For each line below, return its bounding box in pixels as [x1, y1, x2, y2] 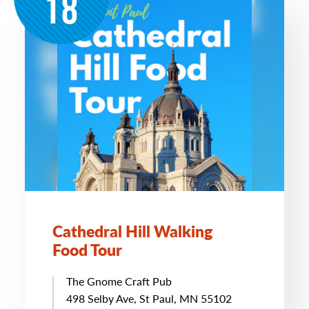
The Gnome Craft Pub [66, 273, 172, 289]
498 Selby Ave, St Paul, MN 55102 [66, 290, 232, 306]
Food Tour [52, 238, 122, 261]
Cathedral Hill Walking [52, 219, 212, 242]
